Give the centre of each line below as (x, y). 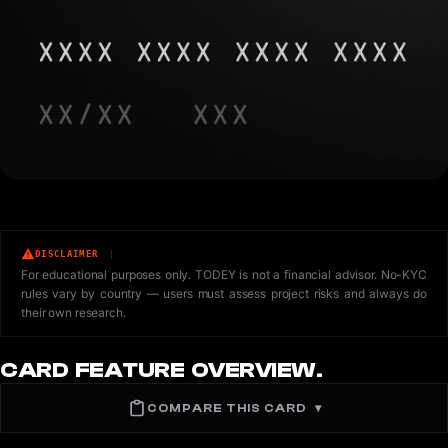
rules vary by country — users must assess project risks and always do (224, 294)
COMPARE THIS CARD (226, 407)
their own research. (73, 313)
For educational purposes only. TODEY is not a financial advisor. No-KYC (224, 275)
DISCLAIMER (67, 253)
